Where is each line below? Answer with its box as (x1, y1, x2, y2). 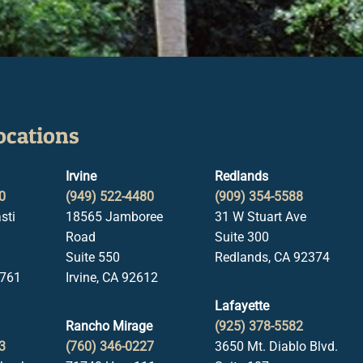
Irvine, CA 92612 (66, 270, 159, 285)
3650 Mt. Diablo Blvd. (214, 339, 338, 354)
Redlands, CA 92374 (214, 250, 330, 265)
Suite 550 (66, 250, 121, 265)
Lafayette (214, 298, 269, 314)
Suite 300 (214, 229, 269, 245)
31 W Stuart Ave (214, 209, 306, 224)
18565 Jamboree (66, 209, 164, 224)
